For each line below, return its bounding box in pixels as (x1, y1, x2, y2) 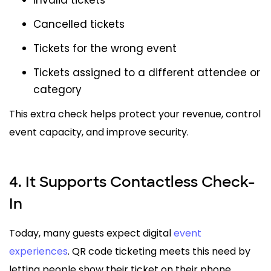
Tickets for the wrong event (33, 41, 177, 56)
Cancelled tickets (33, 16, 125, 31)
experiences (9, 244, 68, 258)
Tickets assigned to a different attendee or (33, 65, 260, 80)
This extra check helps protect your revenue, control (9, 106, 261, 121)
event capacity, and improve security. (9, 125, 189, 139)
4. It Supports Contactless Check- (9, 172, 255, 191)
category (33, 82, 82, 97)
